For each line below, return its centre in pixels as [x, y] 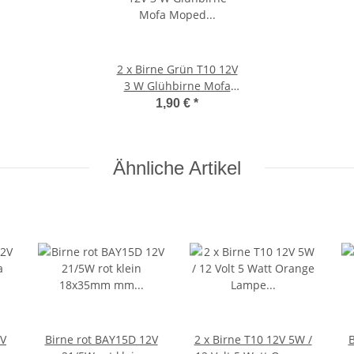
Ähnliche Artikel [177, 168]
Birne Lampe [177, 119]
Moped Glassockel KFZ [177, 102]
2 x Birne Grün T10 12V [177, 69]
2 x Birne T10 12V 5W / [253, 339]
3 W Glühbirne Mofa [177, 85]
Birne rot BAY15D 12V [101, 339]
